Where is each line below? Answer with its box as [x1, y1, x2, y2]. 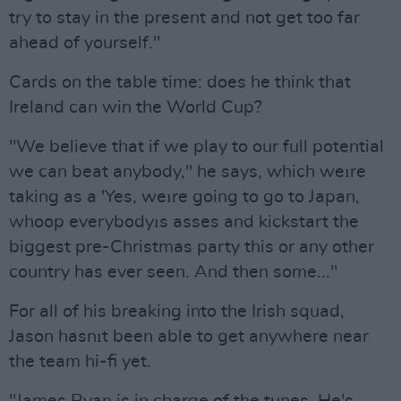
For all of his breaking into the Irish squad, [9, 303, 345, 320]
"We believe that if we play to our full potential [9, 138, 384, 156]
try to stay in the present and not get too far [9, 9, 360, 27]
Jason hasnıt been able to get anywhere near [9, 328, 369, 346]
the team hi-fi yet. [9, 353, 151, 371]
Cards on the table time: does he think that [9, 73, 351, 91]
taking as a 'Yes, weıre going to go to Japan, [9, 188, 360, 206]
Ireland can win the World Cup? [9, 98, 262, 116]
